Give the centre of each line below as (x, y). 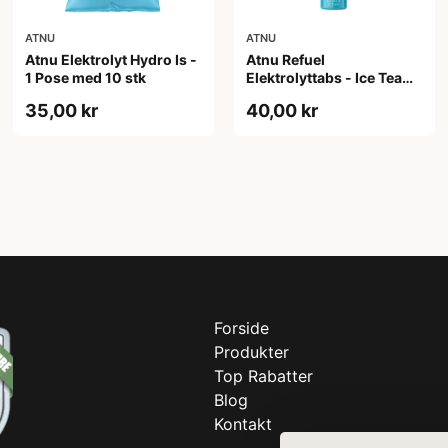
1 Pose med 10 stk (86, 77)
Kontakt (243, 423)
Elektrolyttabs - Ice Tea (323, 77)
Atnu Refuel (285, 59)
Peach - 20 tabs (299, 95)
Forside (241, 327)
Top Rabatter (263, 375)
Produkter (251, 351)
